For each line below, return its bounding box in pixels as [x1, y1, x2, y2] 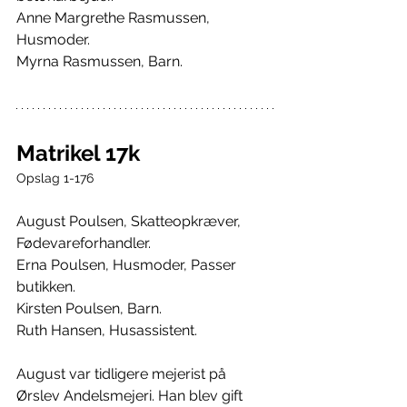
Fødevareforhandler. [16, 234, 151, 253]
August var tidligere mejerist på [16, 365, 230, 383]
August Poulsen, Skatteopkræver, [16, 213, 244, 231]
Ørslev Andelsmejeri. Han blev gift [16, 387, 246, 405]
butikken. [16, 278, 75, 296]
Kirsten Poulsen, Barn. [16, 300, 162, 318]
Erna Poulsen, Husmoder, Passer [16, 256, 240, 274]
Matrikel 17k [16, 140, 140, 167]
